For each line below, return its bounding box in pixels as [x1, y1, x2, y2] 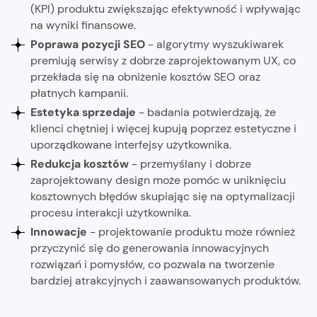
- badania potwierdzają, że [139, 104, 277, 120]
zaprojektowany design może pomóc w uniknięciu [30, 172, 287, 188]
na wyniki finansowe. [30, 18, 137, 33]
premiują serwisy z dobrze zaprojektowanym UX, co [30, 52, 296, 68]
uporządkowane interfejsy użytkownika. [30, 137, 235, 152]
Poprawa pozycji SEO [30, 36, 149, 52]
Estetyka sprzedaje [30, 104, 139, 120]
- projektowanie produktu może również [87, 224, 296, 239]
